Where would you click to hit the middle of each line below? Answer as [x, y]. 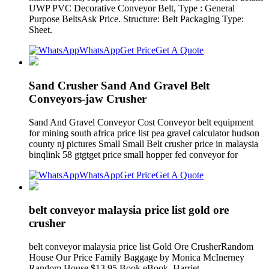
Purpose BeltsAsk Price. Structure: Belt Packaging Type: [136, 19]
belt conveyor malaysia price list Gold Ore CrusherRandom [141, 247]
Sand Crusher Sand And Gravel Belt [119, 85]
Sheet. [41, 30]
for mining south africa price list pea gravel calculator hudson [144, 133]
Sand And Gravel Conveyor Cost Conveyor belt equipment [141, 122]
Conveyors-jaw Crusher [88, 98]
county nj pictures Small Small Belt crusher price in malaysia [144, 144]
